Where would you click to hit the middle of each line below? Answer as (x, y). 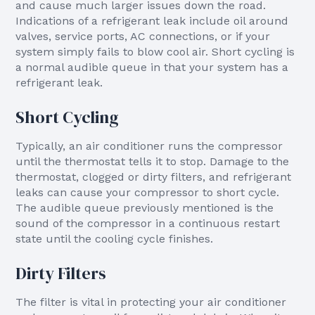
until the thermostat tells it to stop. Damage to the (153, 161)
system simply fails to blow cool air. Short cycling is (155, 52)
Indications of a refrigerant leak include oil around (152, 21)
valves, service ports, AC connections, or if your (143, 36)
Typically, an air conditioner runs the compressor (149, 146)
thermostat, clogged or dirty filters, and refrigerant (154, 177)
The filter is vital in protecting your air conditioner (151, 302)
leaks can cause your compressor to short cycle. (148, 192)
